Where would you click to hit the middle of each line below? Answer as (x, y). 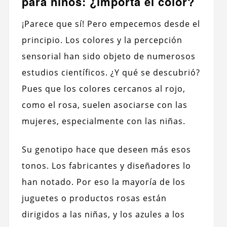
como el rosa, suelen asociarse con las (104, 105)
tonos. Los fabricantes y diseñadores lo (106, 166)
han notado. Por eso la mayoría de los (103, 182)
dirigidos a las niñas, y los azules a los (103, 215)
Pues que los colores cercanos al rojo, (103, 89)
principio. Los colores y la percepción (102, 40)
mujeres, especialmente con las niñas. (103, 121)
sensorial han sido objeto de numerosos (108, 56)
